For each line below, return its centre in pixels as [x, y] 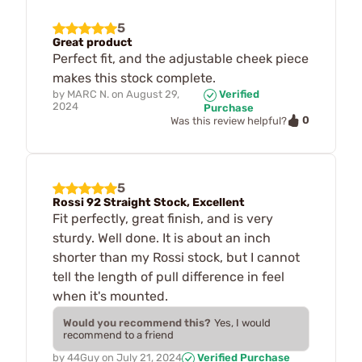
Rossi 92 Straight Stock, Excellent [149, 203]
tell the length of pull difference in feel [168, 277]
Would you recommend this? [137, 323]
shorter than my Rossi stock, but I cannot [176, 258]
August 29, [153, 95]
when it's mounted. [110, 297]
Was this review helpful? [229, 120]
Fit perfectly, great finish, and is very [163, 219]
